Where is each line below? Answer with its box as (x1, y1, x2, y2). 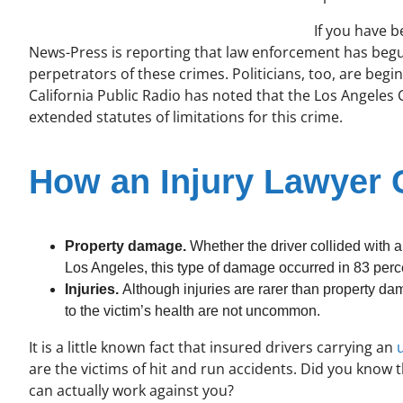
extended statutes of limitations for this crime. (29, 107, 343, 127)
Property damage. (65, 238, 186, 255)
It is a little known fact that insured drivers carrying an (29, 337, 397, 358)
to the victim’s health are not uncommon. (65, 303, 320, 319)
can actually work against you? (29, 381, 234, 401)
